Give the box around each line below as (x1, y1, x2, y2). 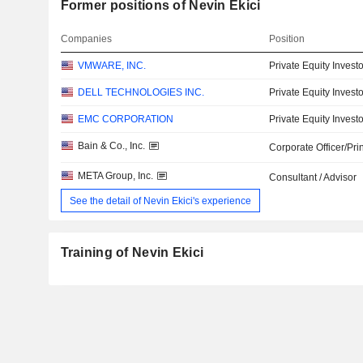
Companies (60, 33, 112, 45)
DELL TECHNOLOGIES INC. (77, 87, 204, 99)
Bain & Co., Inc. (77, 140, 145, 152)
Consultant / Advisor (269, 172, 357, 184)
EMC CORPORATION (77, 113, 173, 126)
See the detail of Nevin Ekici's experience (69, 194, 251, 207)
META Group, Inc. (77, 170, 153, 182)
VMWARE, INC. (77, 60, 146, 72)
